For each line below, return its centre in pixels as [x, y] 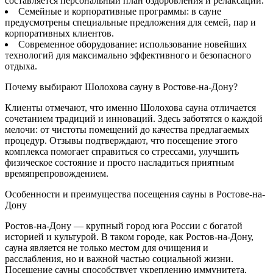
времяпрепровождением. [57, 173]
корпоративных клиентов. [59, 33]
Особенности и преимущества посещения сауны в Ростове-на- [135, 194]
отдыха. [21, 66]
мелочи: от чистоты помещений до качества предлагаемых [127, 129]
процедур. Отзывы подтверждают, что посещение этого [121, 140]
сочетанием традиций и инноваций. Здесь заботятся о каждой [134, 118]
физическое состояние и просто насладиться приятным [119, 162]
